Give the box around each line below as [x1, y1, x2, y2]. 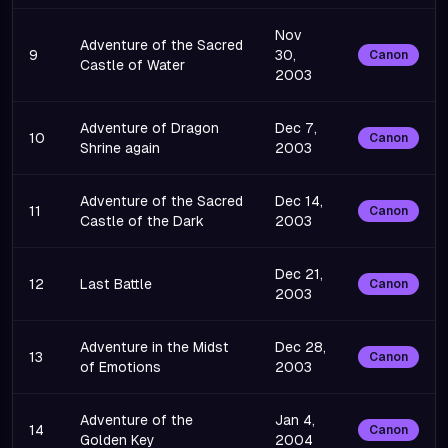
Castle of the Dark [80, 213, 204, 229]
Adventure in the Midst [80, 339, 229, 355]
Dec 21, [275, 266, 323, 282]
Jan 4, [275, 412, 315, 428]
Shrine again [80, 140, 160, 156]
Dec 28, [275, 339, 326, 355]
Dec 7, [275, 120, 317, 136]
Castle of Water [80, 57, 185, 73]
